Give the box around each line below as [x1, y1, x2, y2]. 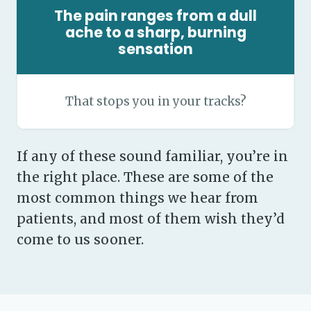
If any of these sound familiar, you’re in [17, 148, 288, 165]
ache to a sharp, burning [65, 22, 246, 42]
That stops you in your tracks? [65, 94, 246, 109]
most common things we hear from [17, 190, 258, 206]
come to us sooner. [17, 231, 144, 248]
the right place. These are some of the [17, 169, 274, 185]
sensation [118, 39, 193, 59]
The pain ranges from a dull [54, 6, 257, 26]
